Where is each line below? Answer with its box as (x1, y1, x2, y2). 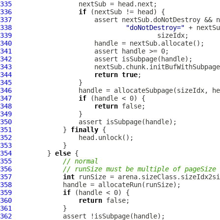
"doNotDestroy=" (126, 24, 185, 31)
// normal (63, 157, 98, 165)
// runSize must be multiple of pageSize (63, 165, 216, 173)
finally (71, 126, 98, 134)
